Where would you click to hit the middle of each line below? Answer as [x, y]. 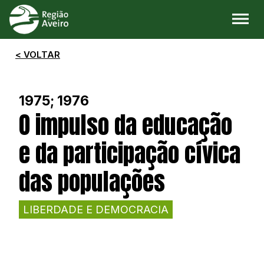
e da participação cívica [130, 153]
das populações [92, 181]
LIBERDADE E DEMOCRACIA [96, 209]
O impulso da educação [126, 125]
